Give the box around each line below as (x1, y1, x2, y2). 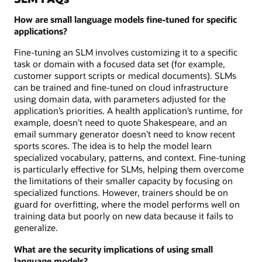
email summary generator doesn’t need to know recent (14, 128, 235, 140)
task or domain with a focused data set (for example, (14, 58, 225, 70)
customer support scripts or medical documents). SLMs (14, 70, 236, 82)
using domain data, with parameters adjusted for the (14, 93, 226, 105)
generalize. (14, 222, 58, 234)
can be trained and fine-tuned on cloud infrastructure (14, 81, 228, 94)
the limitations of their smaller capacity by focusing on (14, 175, 233, 187)
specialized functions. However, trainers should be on (14, 187, 228, 199)
